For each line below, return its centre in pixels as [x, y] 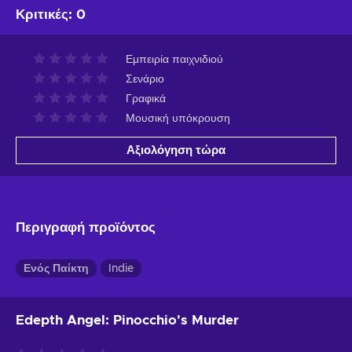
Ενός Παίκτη [56, 268]
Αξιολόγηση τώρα [176, 150]
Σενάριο [145, 79]
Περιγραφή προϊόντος [86, 227]
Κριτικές [42, 14]
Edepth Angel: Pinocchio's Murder [127, 320]
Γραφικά [146, 99]
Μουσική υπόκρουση [178, 118]
